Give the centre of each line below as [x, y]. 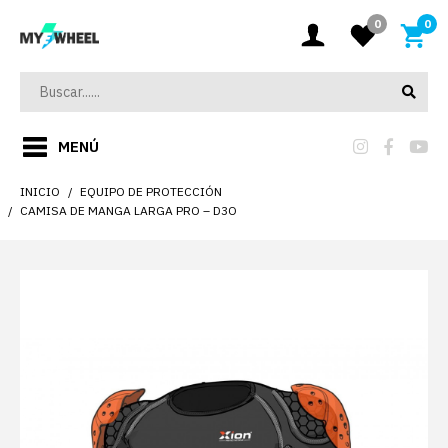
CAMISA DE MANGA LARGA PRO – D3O [128, 210]
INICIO [40, 191]
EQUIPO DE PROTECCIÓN [151, 191]
